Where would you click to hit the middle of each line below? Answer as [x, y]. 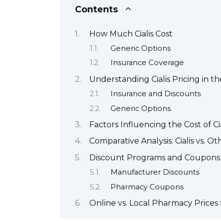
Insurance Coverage [147, 63]
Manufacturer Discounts [155, 172]
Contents [96, 9]
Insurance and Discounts [155, 94]
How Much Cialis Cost [131, 34]
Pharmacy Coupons [147, 187]
